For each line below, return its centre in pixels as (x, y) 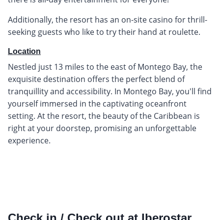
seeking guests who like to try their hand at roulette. (104, 32)
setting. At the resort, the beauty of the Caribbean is (104, 116)
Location (24, 51)
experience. (29, 140)
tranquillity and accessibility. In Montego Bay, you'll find (110, 91)
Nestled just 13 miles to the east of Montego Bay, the (105, 67)
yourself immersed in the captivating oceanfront (97, 103)
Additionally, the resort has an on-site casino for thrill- (108, 19)
